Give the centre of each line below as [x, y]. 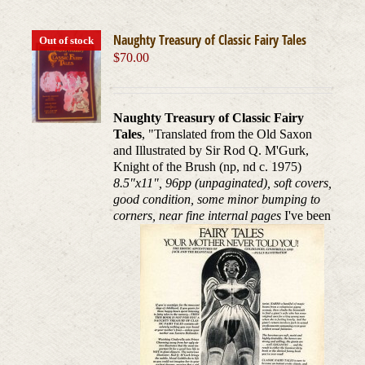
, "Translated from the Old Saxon [227, 134]
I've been [308, 216]
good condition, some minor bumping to [217, 200]
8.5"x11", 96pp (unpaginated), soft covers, [223, 183]
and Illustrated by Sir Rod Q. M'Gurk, [211, 151]
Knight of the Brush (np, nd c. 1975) [208, 167]
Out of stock [67, 41]
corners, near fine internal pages [198, 216]
